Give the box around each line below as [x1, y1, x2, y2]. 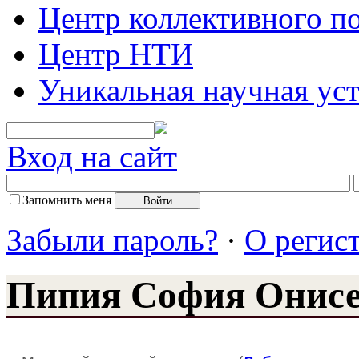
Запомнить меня [22, 192, 111, 207]
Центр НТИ [38, 36, 193, 71]
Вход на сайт [6, 139, 177, 174]
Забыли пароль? [6, 222, 218, 257]
